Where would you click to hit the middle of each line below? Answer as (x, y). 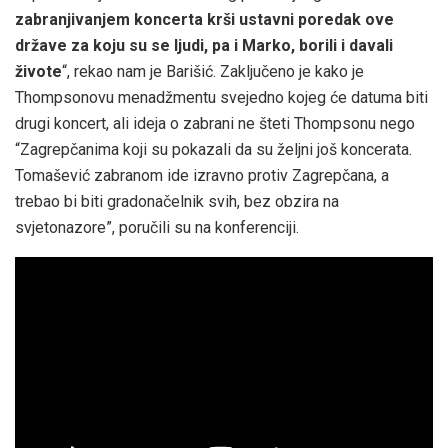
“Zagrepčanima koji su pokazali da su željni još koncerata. (213, 149)
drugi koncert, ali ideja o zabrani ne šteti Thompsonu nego (215, 123)
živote (38, 71)
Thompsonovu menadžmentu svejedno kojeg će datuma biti (221, 97)
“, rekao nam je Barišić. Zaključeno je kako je (213, 71)
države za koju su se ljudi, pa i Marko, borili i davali (204, 45)
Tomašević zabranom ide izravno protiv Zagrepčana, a (202, 175)
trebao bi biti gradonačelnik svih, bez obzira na (177, 201)
